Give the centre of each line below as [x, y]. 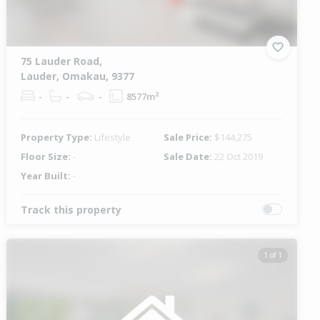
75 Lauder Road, [62, 61]
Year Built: [47, 175]
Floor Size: [47, 156]
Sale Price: [189, 137]
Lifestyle [113, 137]
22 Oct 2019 [238, 156]
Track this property [71, 209]
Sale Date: [189, 156]
